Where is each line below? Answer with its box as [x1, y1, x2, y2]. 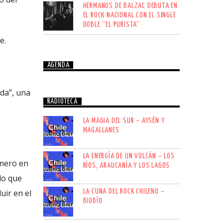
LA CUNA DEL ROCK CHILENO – [83, 187, 165, 195]
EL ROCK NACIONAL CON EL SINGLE [83, 11, 176, 19]
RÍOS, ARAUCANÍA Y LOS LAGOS [83, 161, 170, 169]
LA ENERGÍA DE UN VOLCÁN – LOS [83, 152, 175, 160]
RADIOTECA [47, 98, 78, 106]
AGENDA [47, 61, 70, 69]
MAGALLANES [83, 126, 119, 134]
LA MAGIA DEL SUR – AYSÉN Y [83, 116, 165, 124]
